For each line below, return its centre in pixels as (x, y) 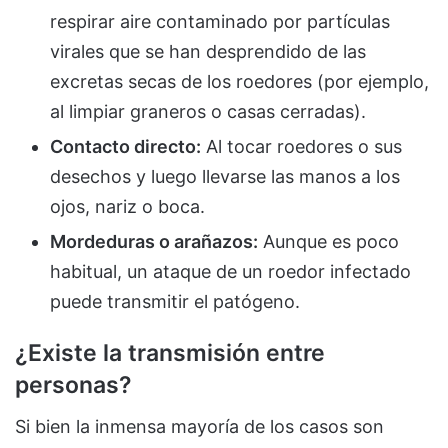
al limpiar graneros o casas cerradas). (208, 111)
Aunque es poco (328, 241)
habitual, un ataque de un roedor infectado (230, 271)
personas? (73, 384)
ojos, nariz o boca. (127, 206)
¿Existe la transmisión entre (170, 352)
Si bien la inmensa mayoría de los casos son (199, 427)
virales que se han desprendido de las (208, 51)
